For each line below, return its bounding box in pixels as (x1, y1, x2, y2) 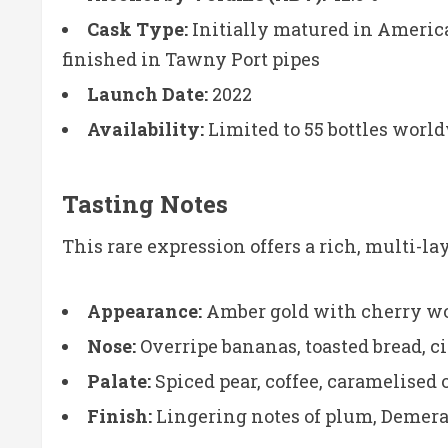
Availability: (87, 116, 204, 141)
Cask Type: (87, 16, 188, 41)
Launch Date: (87, 81, 208, 106)
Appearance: (87, 298, 202, 323)
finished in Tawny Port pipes (62, 46, 320, 71)
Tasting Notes (62, 187, 228, 220)
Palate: (87, 368, 151, 393)
